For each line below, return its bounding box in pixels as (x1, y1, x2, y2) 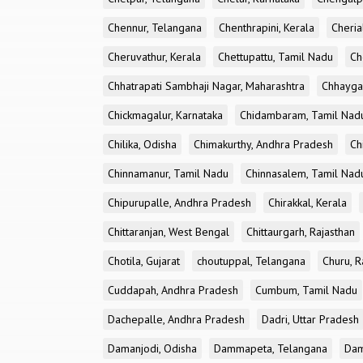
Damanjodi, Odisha (108, 341, 197, 356)
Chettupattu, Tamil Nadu (218, 49, 333, 64)
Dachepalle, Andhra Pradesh (108, 312, 245, 327)
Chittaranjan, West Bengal (108, 224, 229, 239)
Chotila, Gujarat (108, 254, 180, 268)
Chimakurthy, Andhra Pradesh (194, 137, 333, 152)
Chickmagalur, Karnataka (108, 108, 223, 122)
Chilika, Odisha (108, 137, 177, 152)
